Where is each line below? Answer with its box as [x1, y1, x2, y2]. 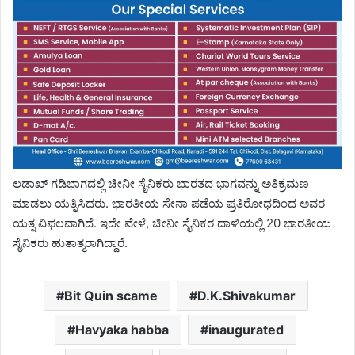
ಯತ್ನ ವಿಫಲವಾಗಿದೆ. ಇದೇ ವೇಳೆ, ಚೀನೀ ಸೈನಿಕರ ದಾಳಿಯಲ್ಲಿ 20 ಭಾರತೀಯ [13, 215, 331, 231]
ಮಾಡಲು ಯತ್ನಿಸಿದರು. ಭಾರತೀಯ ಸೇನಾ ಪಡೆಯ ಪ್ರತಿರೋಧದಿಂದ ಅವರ [13, 195, 325, 211]
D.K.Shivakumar [197, 287, 296, 303]
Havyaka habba [75, 321, 169, 338]
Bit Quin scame [63, 287, 158, 303]
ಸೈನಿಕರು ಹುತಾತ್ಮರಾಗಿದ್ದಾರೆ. [13, 235, 128, 250]
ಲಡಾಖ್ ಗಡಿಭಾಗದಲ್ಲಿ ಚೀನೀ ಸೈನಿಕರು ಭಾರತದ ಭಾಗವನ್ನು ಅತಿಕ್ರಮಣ [13, 175, 309, 191]
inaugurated [208, 321, 284, 338]
